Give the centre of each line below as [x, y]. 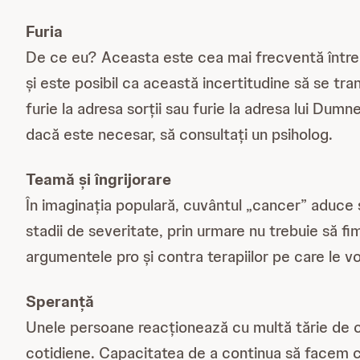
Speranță [60, 301]
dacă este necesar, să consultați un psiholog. [179, 134]
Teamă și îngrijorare [98, 179]
